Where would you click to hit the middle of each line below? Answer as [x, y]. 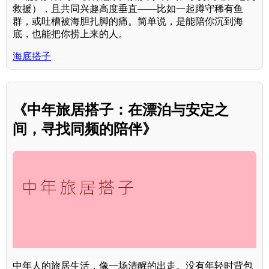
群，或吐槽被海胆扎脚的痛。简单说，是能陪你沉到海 [128, 21]
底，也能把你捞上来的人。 [70, 34]
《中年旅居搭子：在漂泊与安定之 [121, 109]
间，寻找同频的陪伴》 [85, 128]
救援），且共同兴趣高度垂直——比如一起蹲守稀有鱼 [128, 8]
